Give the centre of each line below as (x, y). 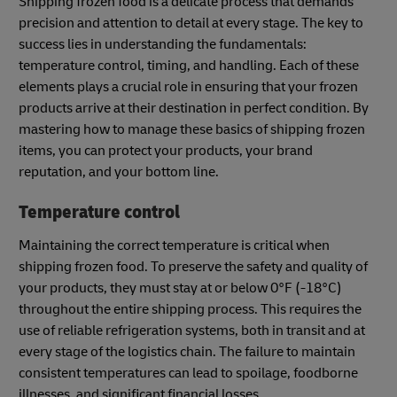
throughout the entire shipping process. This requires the (190, 310)
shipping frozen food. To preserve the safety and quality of (193, 267)
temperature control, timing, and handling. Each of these (189, 65)
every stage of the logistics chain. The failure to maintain (187, 352)
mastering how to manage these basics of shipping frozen (192, 129)
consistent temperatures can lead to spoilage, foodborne (188, 374)
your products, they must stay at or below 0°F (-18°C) (180, 288)
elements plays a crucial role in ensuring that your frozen (188, 86)
